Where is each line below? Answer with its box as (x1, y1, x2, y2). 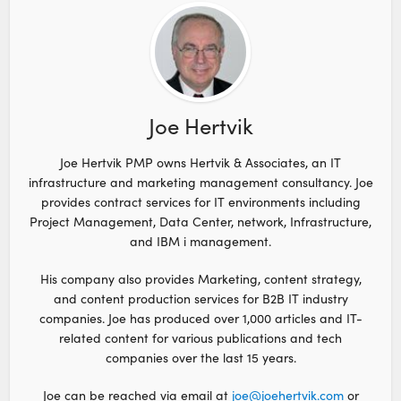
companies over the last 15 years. (105, 348, 296, 366)
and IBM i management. (130, 232, 271, 250)
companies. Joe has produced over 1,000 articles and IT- (38, 309, 363, 327)
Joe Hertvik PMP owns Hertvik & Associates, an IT (60, 153, 341, 171)
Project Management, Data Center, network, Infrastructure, (30, 212, 371, 230)
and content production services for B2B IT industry (53, 289, 348, 307)
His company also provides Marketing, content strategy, (39, 269, 362, 287)
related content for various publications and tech (59, 328, 342, 346)
